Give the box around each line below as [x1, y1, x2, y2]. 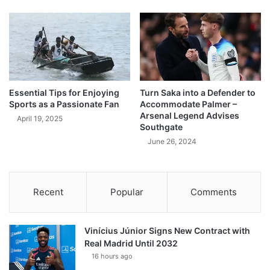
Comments [190, 186, 237, 198]
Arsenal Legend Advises [140, 110, 239, 121]
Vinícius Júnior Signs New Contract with [84, 225, 250, 236]
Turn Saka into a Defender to [140, 87, 256, 98]
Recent [33, 186, 63, 198]
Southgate [140, 122, 183, 133]
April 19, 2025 [17, 114, 63, 124]
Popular [110, 186, 143, 198]
